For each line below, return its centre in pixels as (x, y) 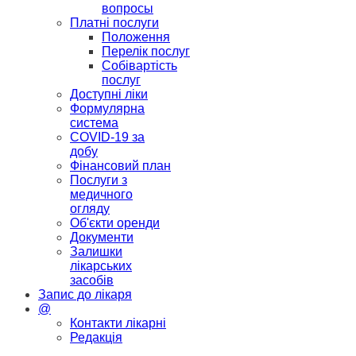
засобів (92, 280)
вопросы (128, 8)
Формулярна (107, 108)
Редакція (96, 337)
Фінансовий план (120, 166)
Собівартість (139, 66)
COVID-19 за (107, 137)
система (94, 123)
